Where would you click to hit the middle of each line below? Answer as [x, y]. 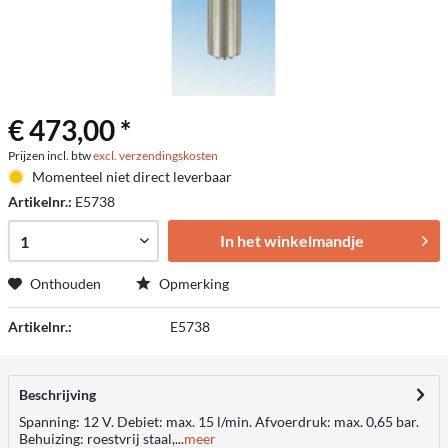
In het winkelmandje [291, 240]
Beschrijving [57, 394]
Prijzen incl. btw [50, 155]
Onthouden [65, 283]
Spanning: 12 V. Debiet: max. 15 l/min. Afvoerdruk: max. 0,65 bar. [219, 421]
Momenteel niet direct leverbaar [131, 176]
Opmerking [192, 283]
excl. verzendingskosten [155, 155]
